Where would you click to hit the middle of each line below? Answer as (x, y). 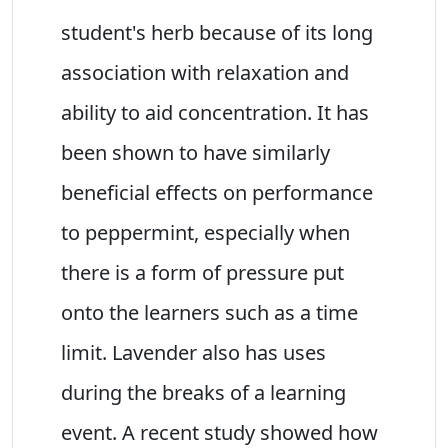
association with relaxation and (205, 72)
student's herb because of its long (217, 32)
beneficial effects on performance (217, 192)
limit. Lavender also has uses (193, 352)
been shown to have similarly (195, 152)
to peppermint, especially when (205, 232)
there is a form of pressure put (202, 272)
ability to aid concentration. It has (215, 112)
